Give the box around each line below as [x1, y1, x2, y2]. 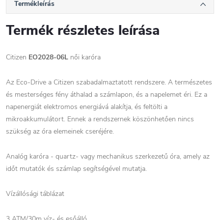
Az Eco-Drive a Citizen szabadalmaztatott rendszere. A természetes [6, 78, 212, 87]
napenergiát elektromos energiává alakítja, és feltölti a [6, 102, 167, 112]
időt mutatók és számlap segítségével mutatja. [6, 164, 147, 174]
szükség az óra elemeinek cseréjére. [6, 127, 114, 137]
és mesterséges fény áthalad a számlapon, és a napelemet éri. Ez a [6, 90, 207, 100]
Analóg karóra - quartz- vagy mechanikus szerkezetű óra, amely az [6, 152, 210, 162]
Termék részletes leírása [6, 21, 160, 40]
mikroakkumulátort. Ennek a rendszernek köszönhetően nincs [6, 114, 194, 124]
